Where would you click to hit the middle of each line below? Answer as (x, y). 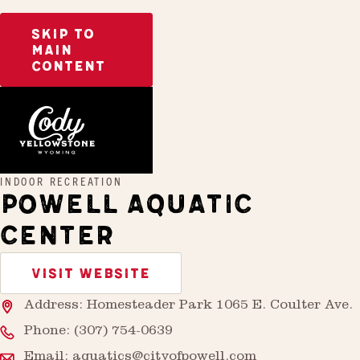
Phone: (49, 332)
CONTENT (68, 67)
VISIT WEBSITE (91, 274)
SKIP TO (63, 35)
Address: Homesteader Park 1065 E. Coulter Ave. (188, 306)
